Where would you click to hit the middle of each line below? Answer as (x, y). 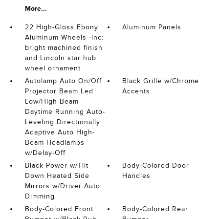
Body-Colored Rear (155, 209)
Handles (137, 176)
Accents (136, 91)
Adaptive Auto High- (60, 132)
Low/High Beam (52, 101)
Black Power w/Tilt (56, 165)
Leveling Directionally (62, 122)
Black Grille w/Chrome (161, 81)
